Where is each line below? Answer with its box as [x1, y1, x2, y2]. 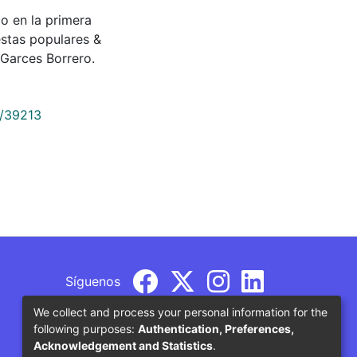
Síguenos [65, 273, 120, 289]
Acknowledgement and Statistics [33, 338, 213, 352]
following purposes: [33, 321, 138, 335]
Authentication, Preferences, [138, 321, 294, 335]
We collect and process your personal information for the [33, 304, 328, 319]
